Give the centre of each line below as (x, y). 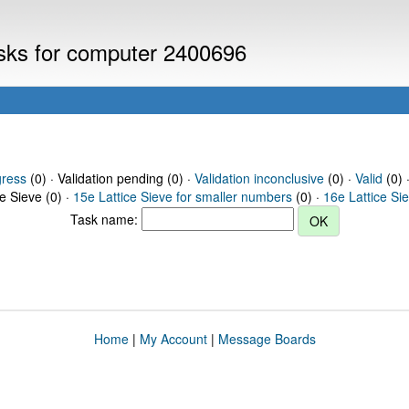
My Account (173, 339)
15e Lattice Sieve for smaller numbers (183, 196)
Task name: (105, 219)
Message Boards (267, 339)
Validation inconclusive (259, 178)
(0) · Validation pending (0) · (110, 178)
